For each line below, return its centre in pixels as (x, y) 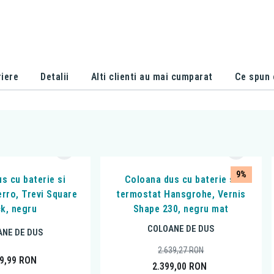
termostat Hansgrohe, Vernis (181, 194)
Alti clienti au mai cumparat (152, 76)
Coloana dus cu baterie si (181, 180)
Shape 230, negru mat (181, 209)
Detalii (55, 76)
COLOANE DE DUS (181, 229)
